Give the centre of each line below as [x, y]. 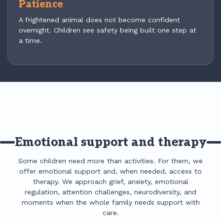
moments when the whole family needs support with [110, 202]
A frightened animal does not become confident [99, 19]
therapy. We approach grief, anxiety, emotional [110, 181]
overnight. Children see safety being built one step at [108, 30]
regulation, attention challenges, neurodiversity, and [110, 192]
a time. [30, 40]
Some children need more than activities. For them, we [110, 161]
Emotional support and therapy [110, 142]
